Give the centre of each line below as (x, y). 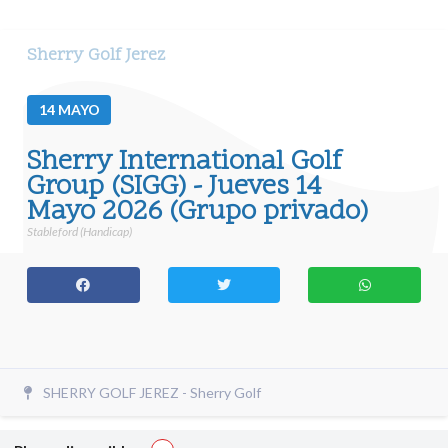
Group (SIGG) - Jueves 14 (174, 187)
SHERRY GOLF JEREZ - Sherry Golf (152, 393)
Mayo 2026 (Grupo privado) (197, 212)
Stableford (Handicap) (79, 232)
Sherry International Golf (184, 162)
